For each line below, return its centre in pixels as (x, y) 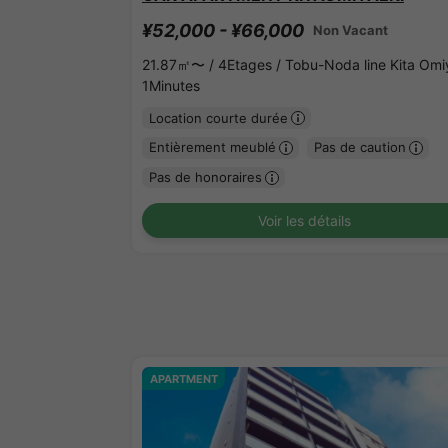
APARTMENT (183, 378)
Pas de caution (359, 147)
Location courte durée (218, 117)
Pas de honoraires (205, 177)
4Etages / (251, 65)
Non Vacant (350, 30)
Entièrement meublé (212, 147)
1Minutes (171, 86)
